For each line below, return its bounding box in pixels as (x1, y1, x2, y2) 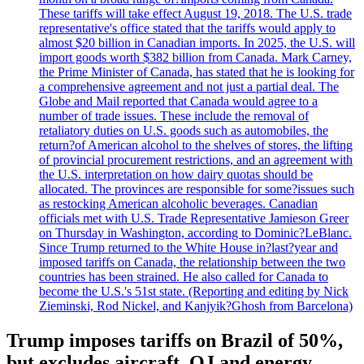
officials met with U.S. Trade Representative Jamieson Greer (39, 210, 349, 225)
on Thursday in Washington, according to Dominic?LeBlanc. (39, 225, 352, 240)
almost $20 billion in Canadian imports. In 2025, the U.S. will (39, 35, 355, 50)
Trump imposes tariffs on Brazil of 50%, (6, 329, 343, 351)
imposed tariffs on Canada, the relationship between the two (39, 254, 345, 269)
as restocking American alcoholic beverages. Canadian (39, 196, 318, 210)
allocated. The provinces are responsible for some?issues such (39, 181, 354, 196)
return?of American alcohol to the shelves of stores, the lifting (39, 137, 353, 152)
